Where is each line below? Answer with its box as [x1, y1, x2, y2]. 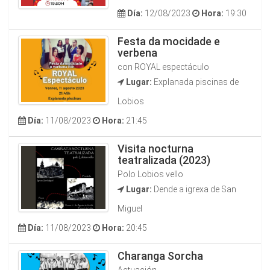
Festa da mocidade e [118, 35, 220, 48]
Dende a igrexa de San [152, 184, 236, 194]
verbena [118, 46, 157, 59]
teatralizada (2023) [118, 154, 210, 166]
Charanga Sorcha [118, 250, 203, 262]
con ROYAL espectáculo [118, 62, 209, 72]
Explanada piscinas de [152, 77, 239, 87]
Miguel [118, 204, 142, 213]
